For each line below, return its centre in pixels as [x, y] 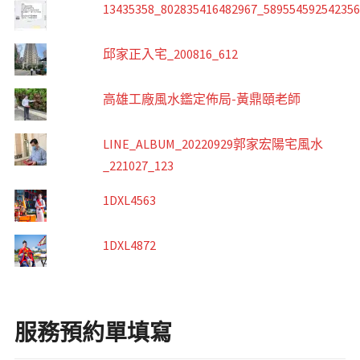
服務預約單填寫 [93, 333]
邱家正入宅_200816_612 [170, 54]
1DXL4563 [129, 200]
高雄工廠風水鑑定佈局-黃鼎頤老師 [201, 99]
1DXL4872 [129, 245]
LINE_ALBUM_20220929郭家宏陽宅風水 [213, 144]
